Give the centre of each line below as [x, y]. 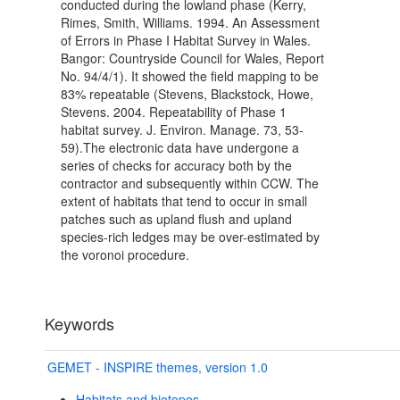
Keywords [79, 324]
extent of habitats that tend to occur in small [184, 201]
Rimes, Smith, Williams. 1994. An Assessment [190, 23]
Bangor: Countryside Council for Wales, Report [192, 58]
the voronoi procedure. [125, 255]
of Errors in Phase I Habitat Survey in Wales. [186, 41]
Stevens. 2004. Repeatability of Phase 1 [174, 112]
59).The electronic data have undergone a [180, 148]
